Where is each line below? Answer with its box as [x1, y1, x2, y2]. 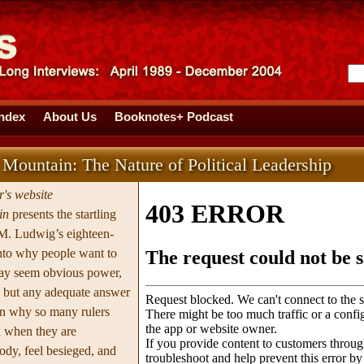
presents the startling [8, 207, 116, 221]
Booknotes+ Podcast [114, 110, 233, 123]
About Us [42, 110, 97, 123]
